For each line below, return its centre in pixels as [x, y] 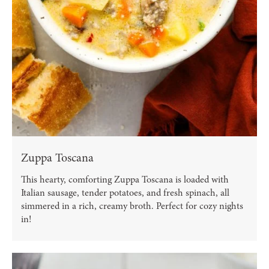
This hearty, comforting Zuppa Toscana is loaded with [125, 180]
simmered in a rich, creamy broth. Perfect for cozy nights [132, 206]
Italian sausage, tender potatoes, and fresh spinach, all [125, 193]
